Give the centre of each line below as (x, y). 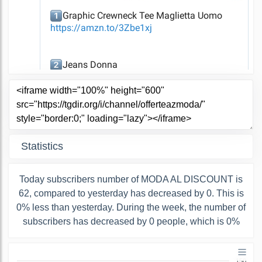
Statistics (42, 146)
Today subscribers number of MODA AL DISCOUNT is (131, 179)
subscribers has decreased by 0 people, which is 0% (131, 221)
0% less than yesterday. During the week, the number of (131, 207)
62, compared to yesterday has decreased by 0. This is (131, 193)
